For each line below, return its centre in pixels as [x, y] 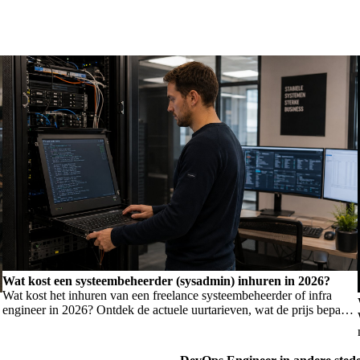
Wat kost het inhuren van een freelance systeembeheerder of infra [167, 296]
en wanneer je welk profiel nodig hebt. [100, 325]
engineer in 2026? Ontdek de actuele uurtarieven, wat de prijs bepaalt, [179, 310]
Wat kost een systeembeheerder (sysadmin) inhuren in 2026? [166, 281]
